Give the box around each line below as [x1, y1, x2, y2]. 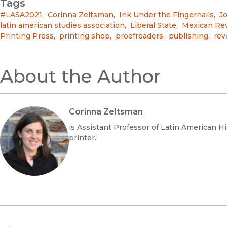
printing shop [59, 31, 110, 41]
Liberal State [130, 20, 176, 30]
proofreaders [116, 31, 163, 41]
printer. [69, 133, 97, 143]
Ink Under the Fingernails [119, 10, 214, 19]
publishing [169, 31, 208, 41]
